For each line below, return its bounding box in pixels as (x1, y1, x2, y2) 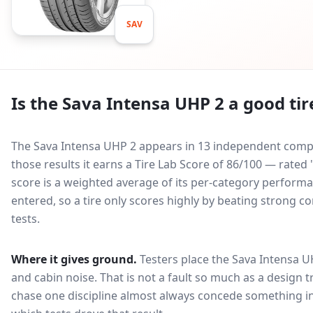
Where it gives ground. (11, 252, 137, 267)
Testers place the (140, 252, 232, 267)
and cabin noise (11, 270, 94, 285)
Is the (11, 92, 62, 115)
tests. (11, 211, 40, 226)
